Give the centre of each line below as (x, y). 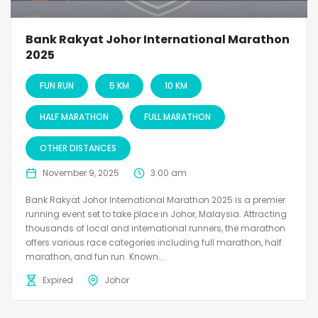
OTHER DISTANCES (78, 148)
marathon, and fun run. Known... (95, 257)
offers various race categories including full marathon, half (154, 243)
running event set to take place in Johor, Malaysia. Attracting (156, 214)
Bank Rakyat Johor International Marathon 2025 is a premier (155, 200)
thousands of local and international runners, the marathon (155, 229)
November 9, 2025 (81, 173)
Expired (58, 280)
